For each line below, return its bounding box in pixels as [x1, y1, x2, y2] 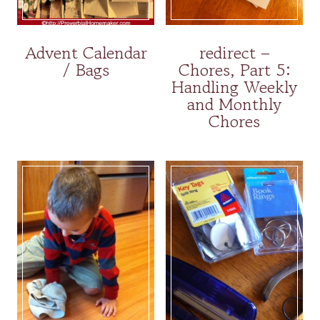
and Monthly [187, 91, 281, 117]
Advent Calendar [24, 40, 147, 66]
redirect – [199, 40, 270, 66]
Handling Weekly [171, 74, 297, 100]
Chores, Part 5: [178, 57, 291, 83]
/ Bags [62, 57, 109, 83]
